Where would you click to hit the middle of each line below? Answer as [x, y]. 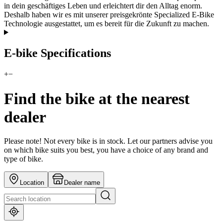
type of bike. [24, 159]
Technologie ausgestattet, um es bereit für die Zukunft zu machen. [107, 23]
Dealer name [82, 183]
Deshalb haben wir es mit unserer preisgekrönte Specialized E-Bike [109, 14]
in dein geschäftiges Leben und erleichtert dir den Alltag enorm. [103, 5]
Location [32, 183]
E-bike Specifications [57, 53]
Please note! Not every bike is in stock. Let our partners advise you [108, 141]
